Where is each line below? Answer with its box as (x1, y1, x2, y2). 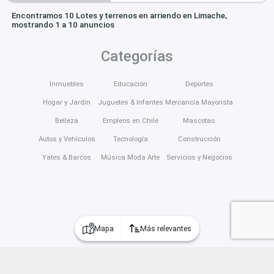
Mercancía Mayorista (165, 97, 234, 106)
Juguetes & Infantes (97, 97, 163, 106)
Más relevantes (139, 223, 191, 233)
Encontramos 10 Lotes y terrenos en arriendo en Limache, (11, 10, 227, 20)
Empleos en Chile (102, 116, 158, 125)
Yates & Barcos (42, 152, 92, 161)
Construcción (177, 134, 221, 143)
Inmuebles (50, 79, 84, 88)
